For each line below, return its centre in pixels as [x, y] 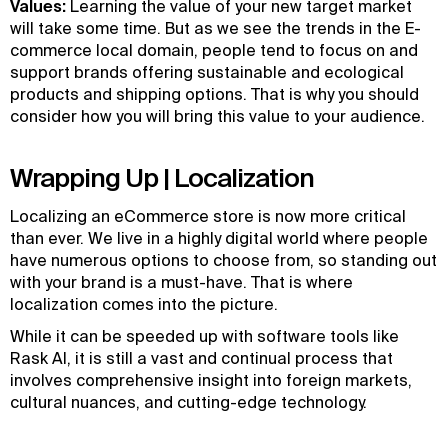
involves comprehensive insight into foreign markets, [211, 380]
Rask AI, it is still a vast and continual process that [201, 358]
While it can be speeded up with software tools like [204, 336]
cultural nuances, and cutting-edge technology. [188, 402]
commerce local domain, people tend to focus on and [214, 50]
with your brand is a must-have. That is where [181, 282]
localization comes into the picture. [144, 304]
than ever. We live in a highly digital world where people [219, 238]
